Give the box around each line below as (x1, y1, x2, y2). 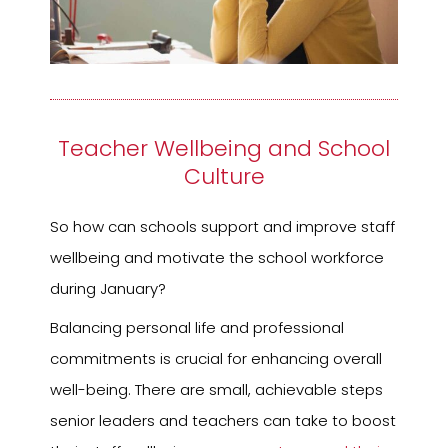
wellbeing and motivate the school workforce (50, 247, 384, 269)
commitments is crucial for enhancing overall (50, 347, 382, 369)
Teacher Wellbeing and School (58, 133, 390, 165)
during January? (50, 278, 166, 300)
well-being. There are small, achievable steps (50, 378, 383, 400)
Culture (183, 161, 265, 193)
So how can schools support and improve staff (50, 216, 395, 238)
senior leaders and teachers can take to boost (50, 409, 396, 431)
